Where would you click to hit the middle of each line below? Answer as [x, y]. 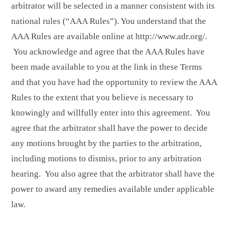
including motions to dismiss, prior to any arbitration [106, 159]
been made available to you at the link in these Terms [107, 67]
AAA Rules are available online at [73, 37]
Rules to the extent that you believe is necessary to [102, 98]
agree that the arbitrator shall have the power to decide [109, 128]
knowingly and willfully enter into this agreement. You [111, 113]
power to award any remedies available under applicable [113, 189]
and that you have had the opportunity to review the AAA [114, 82]
